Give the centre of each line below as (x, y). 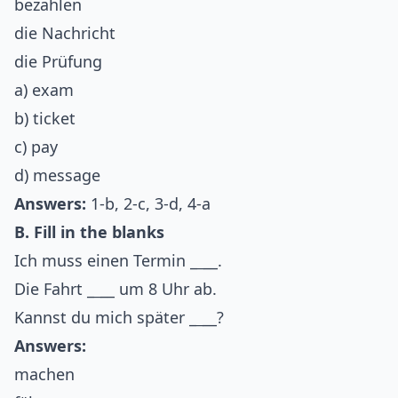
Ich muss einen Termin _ (106, 261)
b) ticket (45, 119)
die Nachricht (65, 33)
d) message (57, 175)
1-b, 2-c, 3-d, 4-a (148, 204)
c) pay (36, 147)
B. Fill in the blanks (89, 232)
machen (44, 374)
